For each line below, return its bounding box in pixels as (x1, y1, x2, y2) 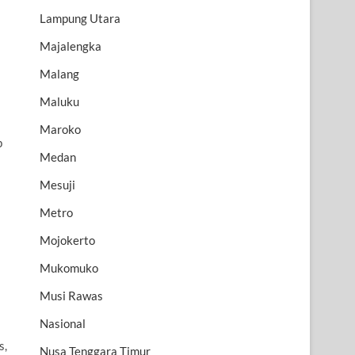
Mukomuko (40, 261, 98, 276)
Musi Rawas (40, 288, 103, 303)
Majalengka (40, 39, 101, 54)
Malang (40, 67, 79, 82)
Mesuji (40, 177, 75, 193)
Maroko (40, 122, 81, 137)
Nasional (40, 316, 86, 331)
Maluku (40, 94, 79, 109)
